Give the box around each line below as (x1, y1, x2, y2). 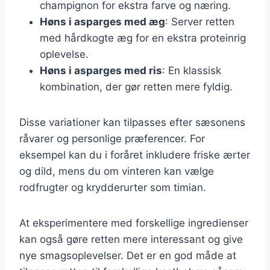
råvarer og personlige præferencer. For (19, 132, 205, 145)
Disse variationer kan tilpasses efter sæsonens (19, 116, 245, 128)
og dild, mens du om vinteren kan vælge (19, 165, 214, 177)
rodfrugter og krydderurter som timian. (19, 181, 206, 193)
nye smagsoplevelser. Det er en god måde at (19, 249, 236, 262)
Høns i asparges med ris (40, 64, 162, 77)
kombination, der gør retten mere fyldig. (40, 80, 233, 93)
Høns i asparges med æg (40, 15, 165, 28)
